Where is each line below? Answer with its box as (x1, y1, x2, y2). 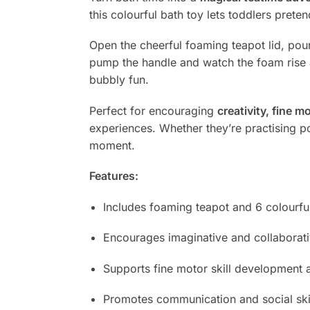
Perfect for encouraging (89, 103, 217, 118)
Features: (89, 169, 138, 183)
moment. (89, 138, 135, 152)
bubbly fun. (89, 73, 149, 87)
